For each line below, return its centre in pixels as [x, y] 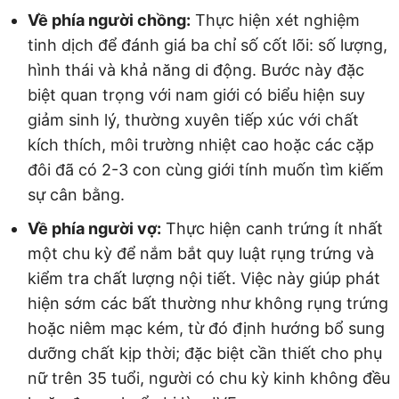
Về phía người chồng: [109, 20]
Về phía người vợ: [94, 229]
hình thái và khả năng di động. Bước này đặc [196, 70]
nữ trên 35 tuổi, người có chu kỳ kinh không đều [209, 379]
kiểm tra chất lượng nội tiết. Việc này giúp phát [204, 279]
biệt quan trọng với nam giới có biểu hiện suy [196, 95]
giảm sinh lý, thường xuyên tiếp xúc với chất [193, 120]
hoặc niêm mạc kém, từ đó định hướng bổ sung [206, 329]
